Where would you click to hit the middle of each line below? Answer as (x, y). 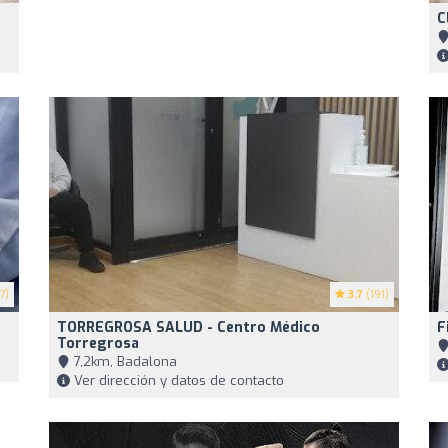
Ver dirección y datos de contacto (177, 380)
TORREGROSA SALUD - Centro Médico (188, 327)
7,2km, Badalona (123, 361)
